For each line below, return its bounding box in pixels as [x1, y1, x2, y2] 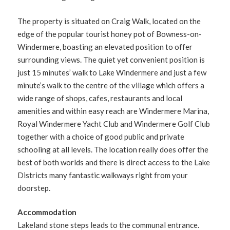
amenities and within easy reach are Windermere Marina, [17, 106, 209, 116]
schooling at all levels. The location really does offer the [17, 144, 209, 154]
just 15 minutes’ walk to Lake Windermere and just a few [17, 67, 207, 77]
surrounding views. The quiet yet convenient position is [17, 54, 205, 64]
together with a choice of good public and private [17, 131, 185, 141]
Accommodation [17, 207, 77, 217]
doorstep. [17, 183, 51, 193]
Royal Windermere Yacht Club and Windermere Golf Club [17, 119, 210, 128]
